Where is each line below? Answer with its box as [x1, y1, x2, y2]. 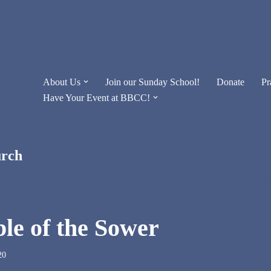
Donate [217, 76, 244, 87]
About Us [43, 76, 80, 87]
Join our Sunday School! [105, 76, 200, 87]
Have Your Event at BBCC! [43, 92, 150, 103]
